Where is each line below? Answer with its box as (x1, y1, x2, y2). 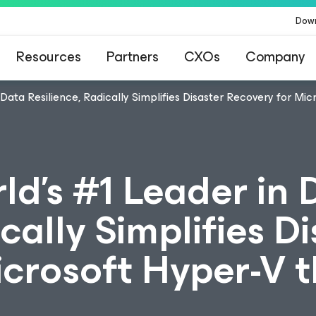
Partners (107, 45, 159, 68)
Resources (16, 45, 81, 68)
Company (245, 45, 305, 68)
